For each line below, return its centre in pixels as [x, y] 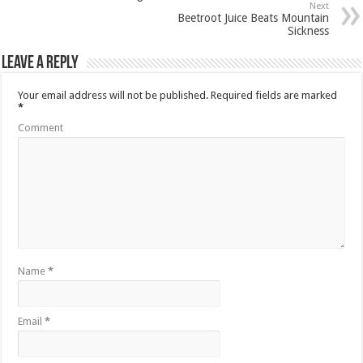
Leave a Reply [41, 63]
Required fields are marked [273, 95]
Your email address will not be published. [113, 95]
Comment [41, 127]
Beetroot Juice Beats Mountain [253, 17]
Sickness [308, 30]
